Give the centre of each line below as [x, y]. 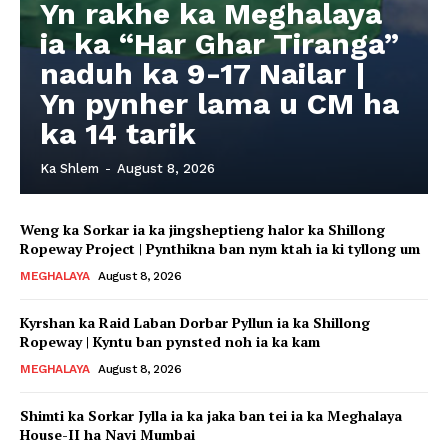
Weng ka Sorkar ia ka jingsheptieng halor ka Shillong [202, 230]
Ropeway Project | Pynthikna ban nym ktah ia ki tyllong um [220, 249]
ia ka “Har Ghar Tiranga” [219, 44]
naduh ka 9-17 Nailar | [203, 74]
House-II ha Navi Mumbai [107, 435]
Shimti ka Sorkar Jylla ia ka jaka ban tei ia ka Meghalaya [211, 416]
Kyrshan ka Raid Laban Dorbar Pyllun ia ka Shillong [195, 323]
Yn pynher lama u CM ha [219, 104]
